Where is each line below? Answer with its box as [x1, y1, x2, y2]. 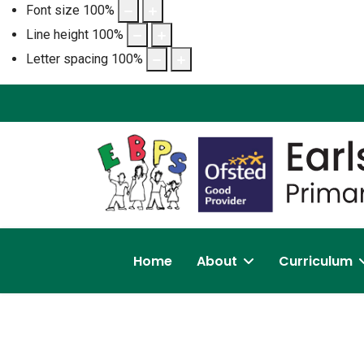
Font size [26, 2, 80, 18]
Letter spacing [26, 50, 108, 67]
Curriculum [278, 252, 353, 271]
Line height [26, 26, 89, 42]
